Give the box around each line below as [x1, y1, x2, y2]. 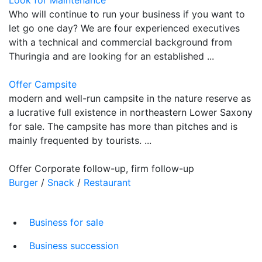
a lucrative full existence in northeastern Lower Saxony [9, 106, 253, 118]
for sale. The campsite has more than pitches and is [9, 120, 237, 132]
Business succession [29, 239, 119, 251]
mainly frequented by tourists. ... [9, 134, 151, 146]
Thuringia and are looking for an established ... [9, 50, 214, 62]
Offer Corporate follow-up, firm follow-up [9, 162, 194, 174]
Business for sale [29, 216, 104, 228]
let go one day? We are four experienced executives [9, 22, 240, 34]
